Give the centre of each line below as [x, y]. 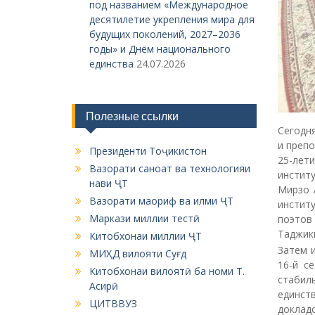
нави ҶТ [109, 183]
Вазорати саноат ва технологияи [170, 168]
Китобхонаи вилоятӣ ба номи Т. [167, 271]
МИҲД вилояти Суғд [138, 253]
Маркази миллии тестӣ [144, 218]
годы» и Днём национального [160, 49]
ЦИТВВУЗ [113, 303]
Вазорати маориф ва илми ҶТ [161, 201]
